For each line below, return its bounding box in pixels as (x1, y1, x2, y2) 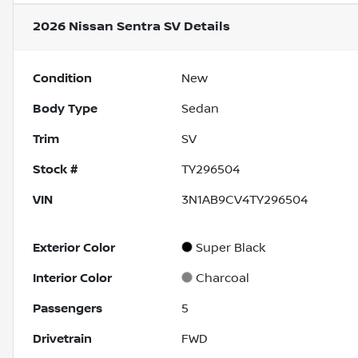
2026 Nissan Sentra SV (33, 19, 181, 35)
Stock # (33, 162, 78, 177)
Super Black (196, 241, 266, 256)
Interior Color (33, 271, 112, 286)
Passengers (33, 301, 102, 316)
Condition (33, 71, 92, 86)
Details (181, 19, 230, 35)
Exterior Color (33, 241, 115, 256)
